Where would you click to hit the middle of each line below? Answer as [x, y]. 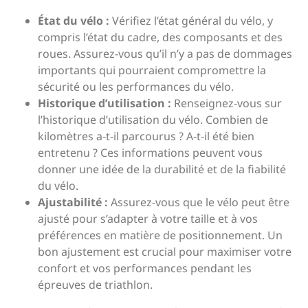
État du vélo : [74, 21]
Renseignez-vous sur [227, 103]
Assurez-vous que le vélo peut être [199, 202]
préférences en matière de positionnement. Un [160, 235]
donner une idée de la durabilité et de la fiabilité [162, 169]
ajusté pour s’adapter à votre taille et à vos [148, 219]
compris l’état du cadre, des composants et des [160, 37]
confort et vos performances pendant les [145, 268]
